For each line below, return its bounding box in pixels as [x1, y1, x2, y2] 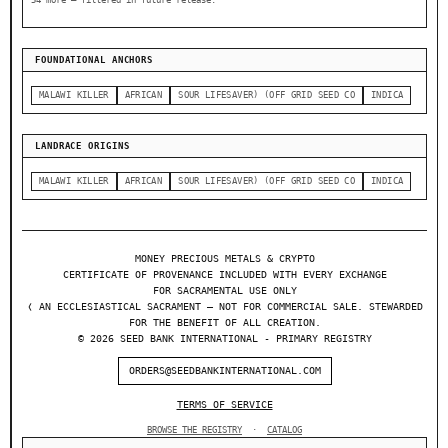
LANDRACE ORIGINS [35, 141, 130, 152]
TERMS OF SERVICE [176, 399, 273, 411]
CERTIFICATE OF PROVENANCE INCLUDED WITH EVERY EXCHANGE [62, 269, 387, 281]
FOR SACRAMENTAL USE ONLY [152, 285, 297, 297]
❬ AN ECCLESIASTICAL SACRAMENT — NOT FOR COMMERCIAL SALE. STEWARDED [26, 301, 423, 313]
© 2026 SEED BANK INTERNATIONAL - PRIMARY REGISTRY [77, 333, 372, 345]
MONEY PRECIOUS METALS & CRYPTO [134, 253, 315, 265]
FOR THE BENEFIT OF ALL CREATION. [128, 317, 321, 329]
